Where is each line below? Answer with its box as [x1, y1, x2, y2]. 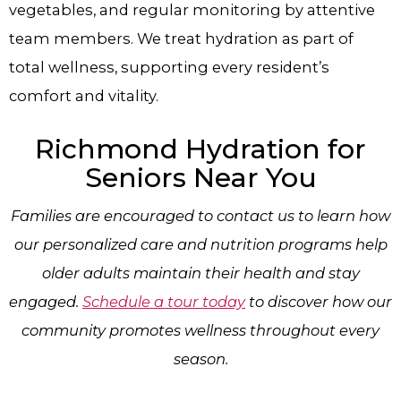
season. [173, 350, 228, 369]
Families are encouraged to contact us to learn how [11, 207, 390, 226]
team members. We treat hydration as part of [9, 29, 354, 47]
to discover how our [245, 293, 392, 311]
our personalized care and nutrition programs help [13, 235, 388, 254]
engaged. [9, 293, 82, 311]
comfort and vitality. [9, 86, 158, 105]
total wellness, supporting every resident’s [9, 57, 329, 76]
